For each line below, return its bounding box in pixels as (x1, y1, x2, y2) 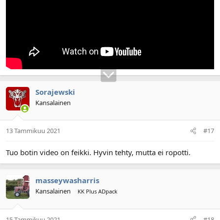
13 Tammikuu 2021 (6, 126, 60, 135)
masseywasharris (35, 175, 99, 185)
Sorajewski (35, 86, 75, 97)
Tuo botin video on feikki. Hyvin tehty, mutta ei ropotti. (6, 147, 191, 157)
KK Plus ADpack (78, 188, 117, 195)
